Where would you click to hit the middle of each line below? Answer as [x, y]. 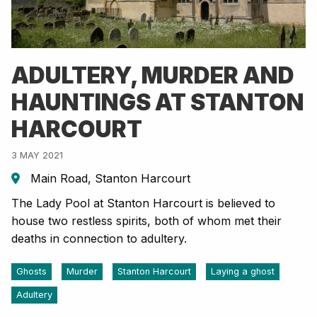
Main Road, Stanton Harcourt [109, 179]
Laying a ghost [243, 272]
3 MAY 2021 [37, 156]
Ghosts [31, 272]
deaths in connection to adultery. [99, 239]
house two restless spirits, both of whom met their [146, 221]
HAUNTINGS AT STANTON [158, 103]
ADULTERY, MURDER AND [153, 76]
